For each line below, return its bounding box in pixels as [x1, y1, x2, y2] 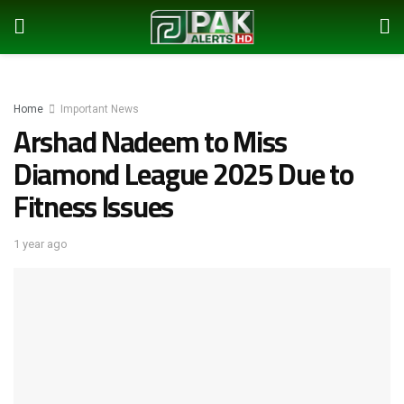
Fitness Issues [14, 179, 174, 234]
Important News [60, 103, 139, 115]
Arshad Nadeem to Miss [14, 115, 288, 169]
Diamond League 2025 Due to [14, 147, 353, 201]
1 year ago [14, 236, 68, 251]
